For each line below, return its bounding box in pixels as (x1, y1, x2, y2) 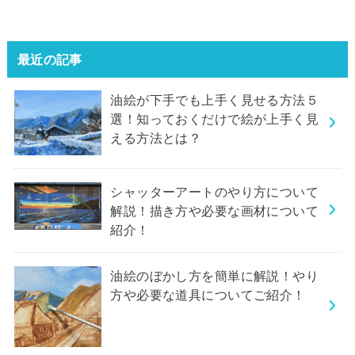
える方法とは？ (110, 131, 202, 146)
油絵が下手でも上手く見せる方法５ (110, 93, 319, 108)
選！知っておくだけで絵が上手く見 (110, 112, 319, 127)
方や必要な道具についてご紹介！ (110, 287, 306, 302)
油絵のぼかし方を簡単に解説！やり (110, 268, 319, 283)
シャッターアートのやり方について (110, 184, 319, 199)
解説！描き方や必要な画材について (110, 203, 319, 218)
